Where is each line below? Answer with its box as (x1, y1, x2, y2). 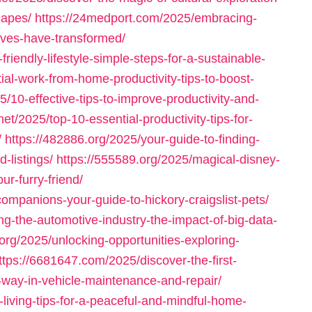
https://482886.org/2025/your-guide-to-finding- (5, 132, 260, 146)
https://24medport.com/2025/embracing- (35, 11, 257, 25)
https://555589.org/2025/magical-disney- (56, 153, 280, 166)
